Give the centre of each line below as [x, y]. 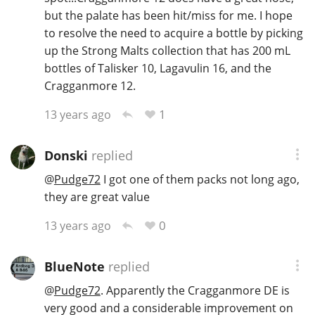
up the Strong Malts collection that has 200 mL [167, 50]
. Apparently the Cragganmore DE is [195, 290]
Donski [66, 156]
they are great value [97, 197]
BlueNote [74, 267]
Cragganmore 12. [90, 85]
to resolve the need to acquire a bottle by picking [173, 33]
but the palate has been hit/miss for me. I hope [168, 15]
